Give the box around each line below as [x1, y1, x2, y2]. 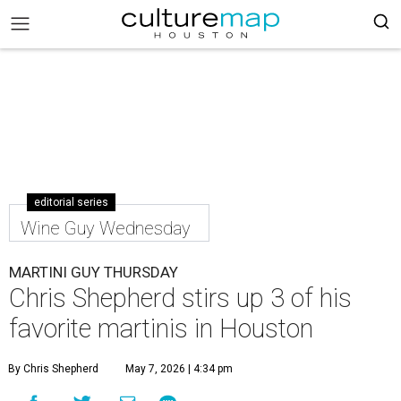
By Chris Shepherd [8, 363, 98, 375]
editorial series [34, 196, 108, 209]
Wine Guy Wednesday [21, 218, 191, 239]
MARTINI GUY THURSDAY [9, 263, 178, 281]
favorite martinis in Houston [9, 313, 313, 344]
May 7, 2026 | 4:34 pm [125, 363, 233, 375]
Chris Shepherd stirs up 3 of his [9, 283, 352, 313]
